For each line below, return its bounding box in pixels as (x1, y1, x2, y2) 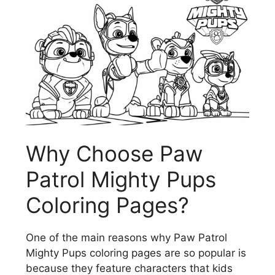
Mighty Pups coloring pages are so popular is (26, 247, 246, 260)
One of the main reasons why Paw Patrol (26, 231, 227, 244)
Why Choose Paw (26, 141, 203, 167)
